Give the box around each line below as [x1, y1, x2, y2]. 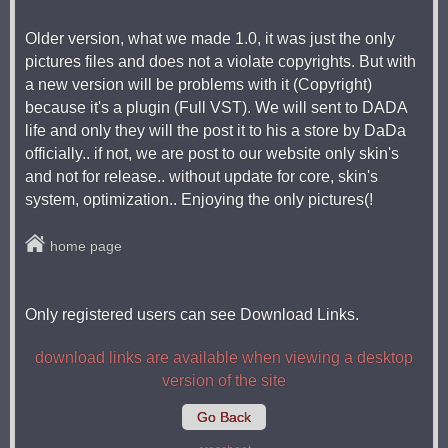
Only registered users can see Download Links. [25, 306, 359, 324]
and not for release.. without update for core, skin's [25, 168, 378, 186]
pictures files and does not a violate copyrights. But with [25, 53, 416, 71]
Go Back [197, 409, 251, 426]
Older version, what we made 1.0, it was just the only [25, 30, 395, 48]
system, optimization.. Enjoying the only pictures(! [25, 191, 373, 209]
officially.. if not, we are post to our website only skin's [25, 145, 399, 163]
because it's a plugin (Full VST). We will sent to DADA [25, 99, 407, 117]
